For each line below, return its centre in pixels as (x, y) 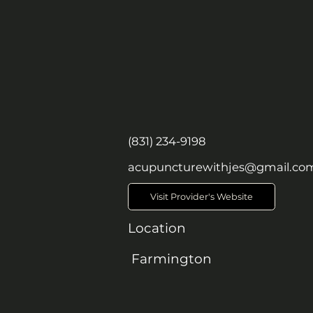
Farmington (172, 259)
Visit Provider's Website (201, 196)
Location (156, 228)
